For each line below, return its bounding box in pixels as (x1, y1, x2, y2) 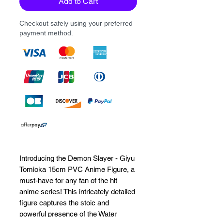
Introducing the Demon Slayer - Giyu (19, 154, 135, 162)
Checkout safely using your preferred (19, 19, 133, 27)
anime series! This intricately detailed (19, 187, 135, 196)
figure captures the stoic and (19, 198, 109, 207)
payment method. (19, 29, 73, 37)
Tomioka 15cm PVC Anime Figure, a (19, 165, 135, 173)
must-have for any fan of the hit (19, 176, 117, 185)
